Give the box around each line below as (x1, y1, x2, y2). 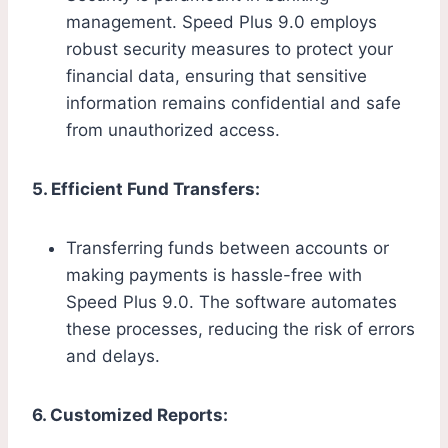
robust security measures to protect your (66, 39, 393, 60)
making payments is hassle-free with (66, 265, 362, 286)
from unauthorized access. (66, 120, 280, 141)
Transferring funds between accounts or (66, 238, 389, 259)
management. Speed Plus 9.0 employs (66, 12, 377, 33)
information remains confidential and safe (66, 93, 401, 114)
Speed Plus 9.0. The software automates (66, 292, 397, 313)
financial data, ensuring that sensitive (66, 66, 367, 87)
